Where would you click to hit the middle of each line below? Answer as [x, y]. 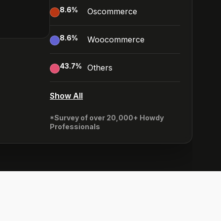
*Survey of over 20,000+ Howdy [107, 118]
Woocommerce [116, 39]
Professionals [75, 127]
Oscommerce [112, 11]
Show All [66, 96]
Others [100, 68]
